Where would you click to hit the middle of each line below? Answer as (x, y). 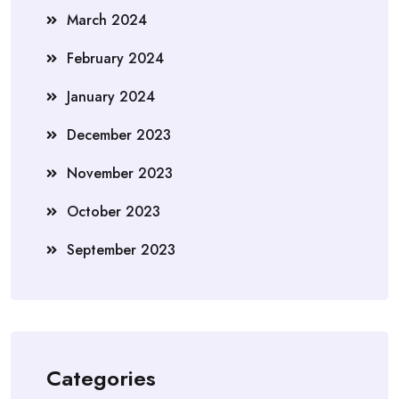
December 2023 (119, 134)
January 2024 (111, 96)
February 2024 (115, 58)
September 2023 (121, 249)
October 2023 (114, 211)
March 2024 (107, 20)
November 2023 (120, 173)
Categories (101, 378)
